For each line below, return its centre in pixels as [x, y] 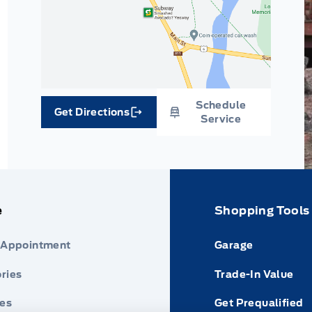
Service [221, 119]
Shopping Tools [262, 211]
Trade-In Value [254, 274]
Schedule [221, 105]
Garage [234, 245]
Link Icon [121, 118]
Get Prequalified [259, 303]
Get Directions [92, 112]
